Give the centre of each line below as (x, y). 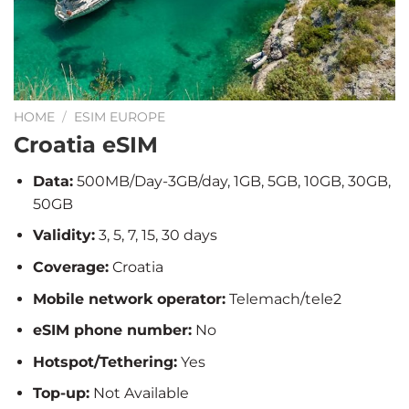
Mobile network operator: (129, 299)
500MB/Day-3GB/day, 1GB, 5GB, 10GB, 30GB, (231, 181)
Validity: (63, 236)
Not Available (139, 393)
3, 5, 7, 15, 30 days (156, 236)
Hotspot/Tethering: (105, 362)
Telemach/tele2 (283, 299)
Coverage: (70, 267)
